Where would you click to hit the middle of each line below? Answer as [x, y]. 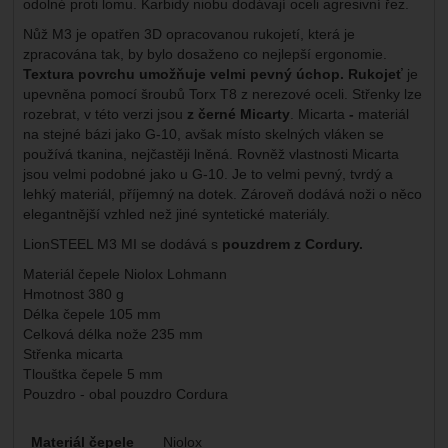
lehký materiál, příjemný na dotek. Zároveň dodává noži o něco [222, 193]
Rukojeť [375, 73]
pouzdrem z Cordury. [292, 243]
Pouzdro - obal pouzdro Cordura [125, 393]
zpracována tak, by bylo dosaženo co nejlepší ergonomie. [204, 53]
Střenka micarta [72, 353]
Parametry [65, 432]
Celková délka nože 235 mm [112, 333]
